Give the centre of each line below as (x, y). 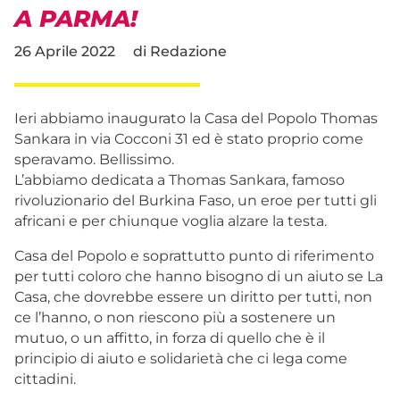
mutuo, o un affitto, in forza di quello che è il (170, 337)
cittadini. (45, 379)
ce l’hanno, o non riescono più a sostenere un (175, 317)
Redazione (188, 51)
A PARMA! (76, 18)
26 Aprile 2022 (65, 51)
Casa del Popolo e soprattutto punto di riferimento (194, 255)
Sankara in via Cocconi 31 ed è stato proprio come (189, 138)
